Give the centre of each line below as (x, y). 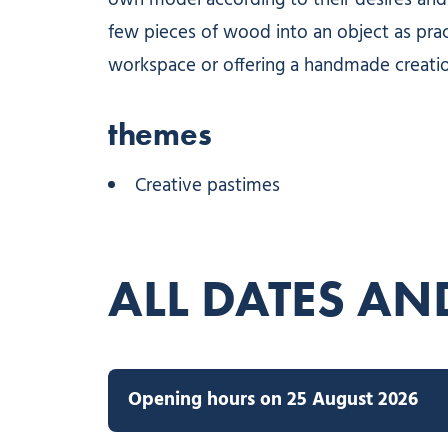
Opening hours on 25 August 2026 (272, 400)
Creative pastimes (207, 186)
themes (159, 133)
